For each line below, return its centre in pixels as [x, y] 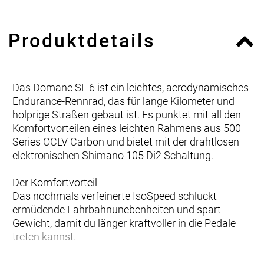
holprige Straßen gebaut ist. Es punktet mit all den [127, 114]
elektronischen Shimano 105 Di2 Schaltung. [113, 155]
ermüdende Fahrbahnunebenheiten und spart [117, 209]
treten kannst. [44, 236]
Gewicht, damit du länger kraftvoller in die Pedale [124, 223]
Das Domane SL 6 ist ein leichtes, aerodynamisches [131, 87]
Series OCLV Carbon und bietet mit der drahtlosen [126, 141]
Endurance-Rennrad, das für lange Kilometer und [123, 101]
